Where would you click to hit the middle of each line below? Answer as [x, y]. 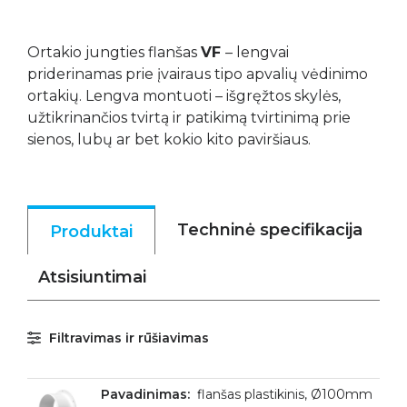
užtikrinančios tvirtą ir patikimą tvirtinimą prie [189, 118]
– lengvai [257, 52]
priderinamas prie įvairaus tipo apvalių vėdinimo [198, 74]
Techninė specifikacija [270, 230]
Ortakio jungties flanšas [114, 52]
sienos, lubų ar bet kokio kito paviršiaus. [169, 139]
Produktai [91, 232]
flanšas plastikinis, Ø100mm [285, 394]
